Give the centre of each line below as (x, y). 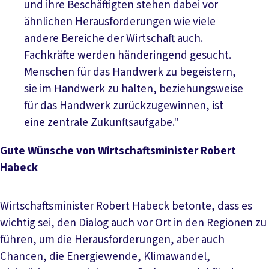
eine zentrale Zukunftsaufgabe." (103, 123)
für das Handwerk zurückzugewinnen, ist (124, 106)
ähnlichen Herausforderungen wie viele (120, 22)
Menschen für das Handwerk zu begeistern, (130, 73)
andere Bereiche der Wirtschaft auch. (113, 39)
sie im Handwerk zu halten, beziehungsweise (134, 89)
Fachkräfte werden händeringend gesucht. (128, 56)
